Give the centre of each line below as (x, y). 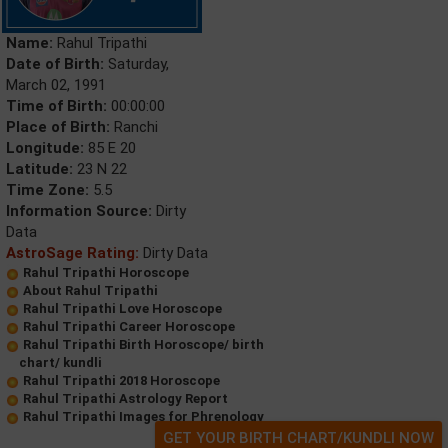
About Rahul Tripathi (90, 291)
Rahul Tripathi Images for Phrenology (143, 417)
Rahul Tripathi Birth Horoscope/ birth (143, 345)
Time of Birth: (56, 106)
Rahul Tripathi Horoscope (106, 273)
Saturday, (136, 64)
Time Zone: (47, 190)
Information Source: (79, 211)
